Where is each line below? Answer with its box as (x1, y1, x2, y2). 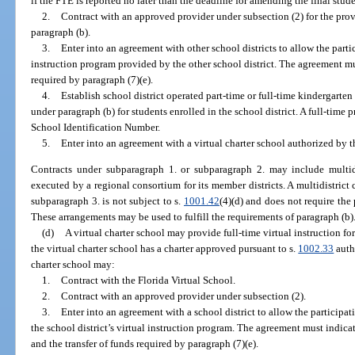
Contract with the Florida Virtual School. (60, 274, 235, 287)
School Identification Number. (31, 120, 161, 133)
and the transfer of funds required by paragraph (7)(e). (31, 338, 259, 350)
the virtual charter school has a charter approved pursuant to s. (31, 242, 299, 255)
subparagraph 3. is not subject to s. (31, 195, 184, 208)
